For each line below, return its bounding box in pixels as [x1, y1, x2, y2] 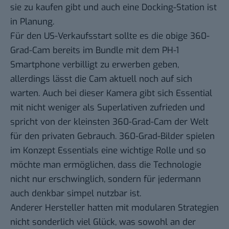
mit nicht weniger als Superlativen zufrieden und [10, 101, 205, 113]
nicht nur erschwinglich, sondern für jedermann [10, 173, 201, 185]
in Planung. [10, 15, 54, 28]
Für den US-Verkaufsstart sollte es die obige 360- [10, 30, 210, 42]
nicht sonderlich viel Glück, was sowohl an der [10, 216, 196, 228]
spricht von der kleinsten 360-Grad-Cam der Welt [10, 116, 209, 128]
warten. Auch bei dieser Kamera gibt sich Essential [10, 87, 212, 99]
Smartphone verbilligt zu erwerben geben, [10, 58, 179, 71]
